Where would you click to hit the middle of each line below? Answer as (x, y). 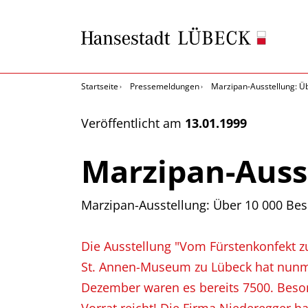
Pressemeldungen (165, 86)
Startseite (100, 86)
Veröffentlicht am (133, 123)
